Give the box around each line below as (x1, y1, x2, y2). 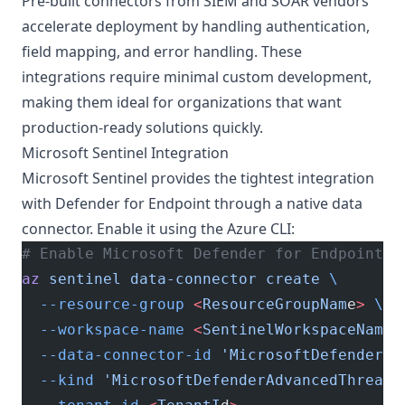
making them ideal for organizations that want (22, 92, 342, 112)
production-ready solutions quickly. (22, 118, 263, 137)
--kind (22, 372, 94, 389)
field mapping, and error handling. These (22, 42, 302, 61)
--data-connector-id (22, 346, 212, 363)
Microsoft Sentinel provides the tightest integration (22, 168, 374, 188)
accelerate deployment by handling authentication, (22, 16, 370, 36)
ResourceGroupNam (202, 296, 347, 313)
